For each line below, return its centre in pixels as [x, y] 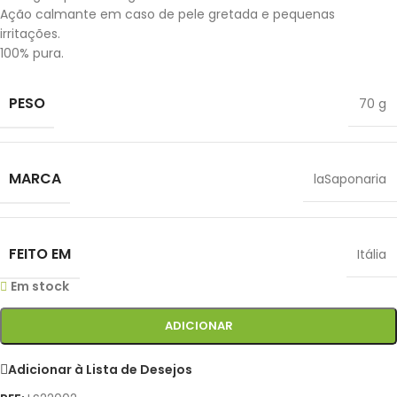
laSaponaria [350, 179]
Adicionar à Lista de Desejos [100, 369]
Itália [372, 255]
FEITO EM [40, 254]
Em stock [40, 287]
